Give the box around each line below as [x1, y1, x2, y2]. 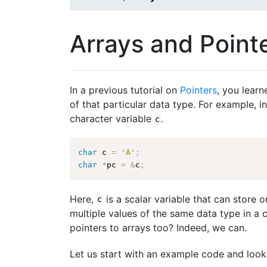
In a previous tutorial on [70, 84, 180, 97]
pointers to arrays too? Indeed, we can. [70, 221, 247, 234]
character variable [70, 113, 154, 125]
